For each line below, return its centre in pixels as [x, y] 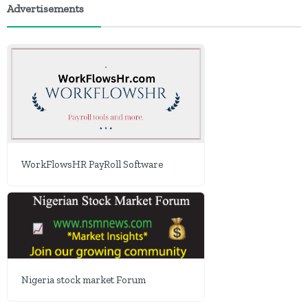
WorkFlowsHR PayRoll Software [92, 165]
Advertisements [45, 9]
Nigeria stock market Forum [84, 279]
